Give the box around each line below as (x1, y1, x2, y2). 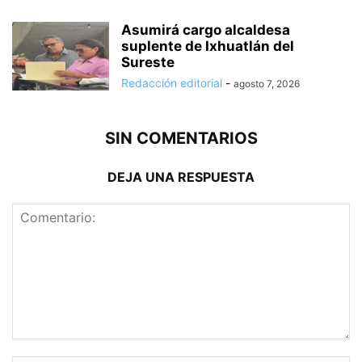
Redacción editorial (121, 76, 222, 90)
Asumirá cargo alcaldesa (121, 22, 290, 39)
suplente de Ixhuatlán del (121, 38, 294, 55)
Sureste (121, 54, 175, 71)
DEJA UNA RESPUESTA (107, 169, 255, 186)
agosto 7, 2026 (234, 78, 300, 90)
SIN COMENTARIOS (104, 128, 258, 149)
